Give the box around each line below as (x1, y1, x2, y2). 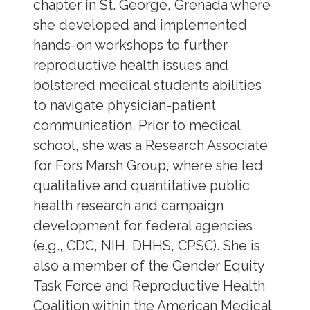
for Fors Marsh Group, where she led (33, 157, 263, 174)
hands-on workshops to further (33, 37, 228, 53)
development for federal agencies (33, 217, 253, 234)
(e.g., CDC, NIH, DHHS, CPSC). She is (33, 237, 260, 254)
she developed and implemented (33, 17, 247, 33)
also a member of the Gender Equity (33, 257, 264, 274)
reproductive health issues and (33, 57, 228, 73)
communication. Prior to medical (33, 117, 240, 134)
